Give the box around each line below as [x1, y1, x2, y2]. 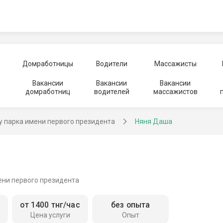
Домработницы [22, 59, 73, 68]
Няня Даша [135, 117, 172, 125]
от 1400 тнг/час [20, 200, 80, 210]
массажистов [153, 88, 198, 96]
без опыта [111, 200, 150, 210]
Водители [96, 59, 127, 68]
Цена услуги [30, 211, 70, 220]
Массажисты [154, 59, 197, 68]
